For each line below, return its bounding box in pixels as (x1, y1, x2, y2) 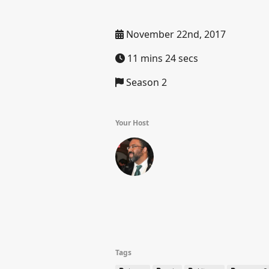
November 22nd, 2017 (124, 28, 226, 41)
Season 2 (124, 76, 167, 89)
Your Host (115, 118, 149, 128)
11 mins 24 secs (125, 52, 198, 65)
